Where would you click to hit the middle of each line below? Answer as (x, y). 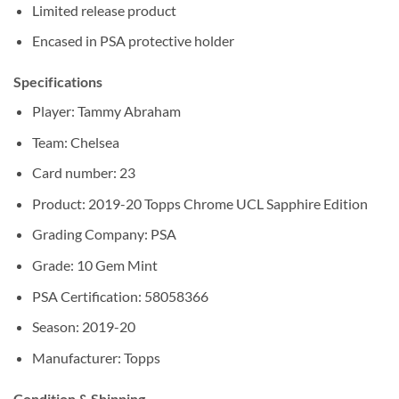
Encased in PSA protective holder (133, 41)
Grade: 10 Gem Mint (94, 265)
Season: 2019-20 (83, 327)
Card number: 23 (83, 173)
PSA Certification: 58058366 (120, 296)
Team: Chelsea (75, 142)
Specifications (58, 82)
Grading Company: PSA (104, 234)
